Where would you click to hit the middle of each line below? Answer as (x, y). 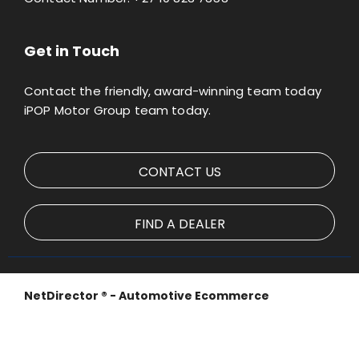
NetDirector (63, 296)
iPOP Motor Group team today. (118, 111)
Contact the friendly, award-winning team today (173, 91)
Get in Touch (72, 51)
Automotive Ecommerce (194, 296)
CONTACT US (179, 171)
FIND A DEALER (179, 224)
